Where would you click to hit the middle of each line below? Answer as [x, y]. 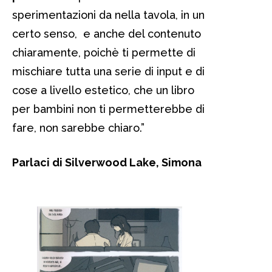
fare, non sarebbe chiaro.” [78, 127]
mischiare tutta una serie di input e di [108, 71]
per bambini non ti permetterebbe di [108, 109]
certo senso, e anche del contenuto [107, 33]
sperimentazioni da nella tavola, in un [108, 15]
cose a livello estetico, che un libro [103, 90]
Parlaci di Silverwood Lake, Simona [107, 162]
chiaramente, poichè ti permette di [104, 52]
